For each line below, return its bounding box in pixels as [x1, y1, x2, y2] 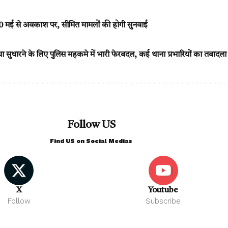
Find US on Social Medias [50, 137, 132, 145]
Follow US [67, 120, 116, 131]
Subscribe [146, 196, 181, 206]
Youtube [148, 186, 179, 195]
